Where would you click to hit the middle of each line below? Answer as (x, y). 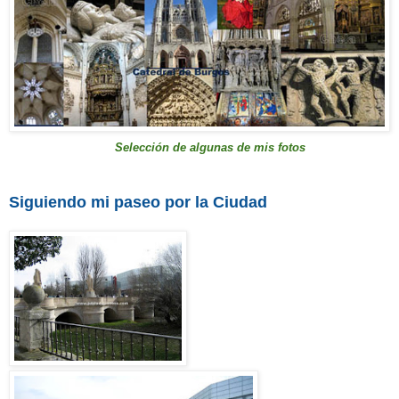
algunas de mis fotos (246, 148)
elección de (155, 148)
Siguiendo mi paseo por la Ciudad (138, 203)
